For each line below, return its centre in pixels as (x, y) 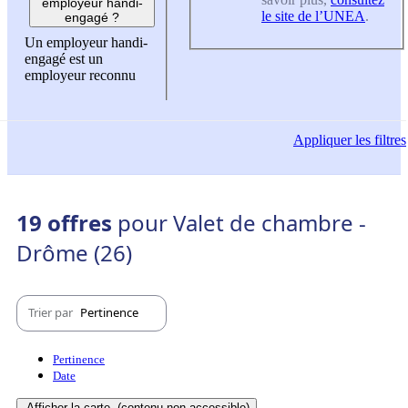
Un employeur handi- (86, 43)
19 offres (67, 222)
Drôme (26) (74, 252)
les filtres (379, 139)
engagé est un (64, 59)
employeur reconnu (80, 76)
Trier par (52, 313)
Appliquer (322, 139)
